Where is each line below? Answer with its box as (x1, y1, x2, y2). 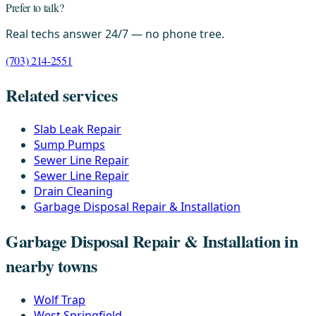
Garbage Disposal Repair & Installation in (6, 229, 298, 254)
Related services (6, 83, 118, 108)
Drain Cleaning (34, 183, 113, 200)
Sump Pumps (34, 137, 105, 153)
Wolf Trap (34, 291, 85, 308)
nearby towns (6, 253, 97, 279)
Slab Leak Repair (34, 121, 121, 138)
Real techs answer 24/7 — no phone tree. (6, 26, 224, 42)
